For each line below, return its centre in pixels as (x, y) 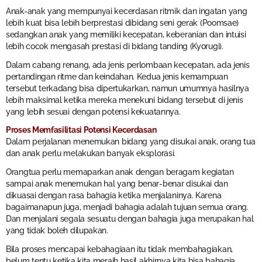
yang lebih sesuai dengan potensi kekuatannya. (93, 111)
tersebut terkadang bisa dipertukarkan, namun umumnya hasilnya (127, 88)
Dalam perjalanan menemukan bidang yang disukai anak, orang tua (131, 142)
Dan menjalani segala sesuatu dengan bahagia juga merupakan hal (130, 219)
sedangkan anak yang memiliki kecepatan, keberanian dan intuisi (126, 34)
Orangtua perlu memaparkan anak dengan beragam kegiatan (120, 172)
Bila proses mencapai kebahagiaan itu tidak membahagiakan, (119, 249)
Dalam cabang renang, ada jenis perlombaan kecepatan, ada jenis (128, 65)
